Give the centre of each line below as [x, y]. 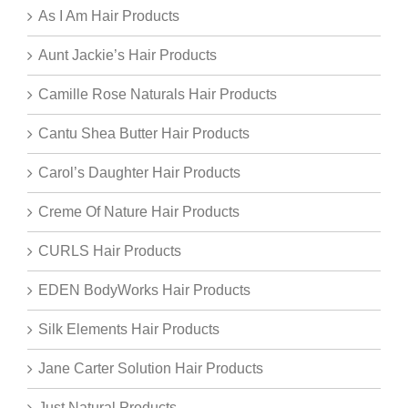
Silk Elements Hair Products [129, 330]
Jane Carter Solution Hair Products [151, 369]
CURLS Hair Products [110, 251]
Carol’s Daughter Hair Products [139, 173]
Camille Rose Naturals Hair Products [158, 95]
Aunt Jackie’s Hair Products [127, 56]
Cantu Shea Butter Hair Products [144, 134]
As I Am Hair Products [109, 16]
